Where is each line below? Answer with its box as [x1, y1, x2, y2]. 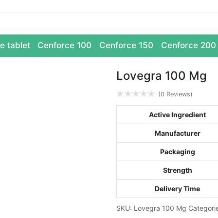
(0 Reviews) [158, 90, 193, 98]
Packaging [160, 147, 195, 156]
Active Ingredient [149, 110, 206, 119]
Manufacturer [154, 129, 200, 137]
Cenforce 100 [37, 40, 92, 50]
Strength [163, 166, 192, 174]
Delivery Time [155, 184, 200, 193]
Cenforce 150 [99, 40, 153, 50]
